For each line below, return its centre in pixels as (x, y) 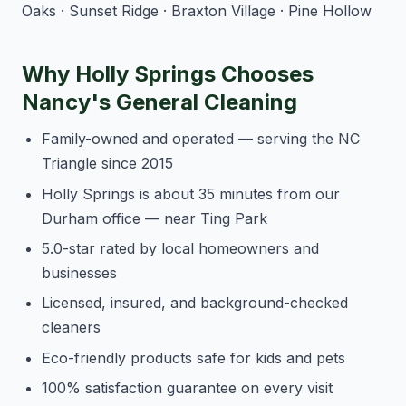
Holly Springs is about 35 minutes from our (191, 193)
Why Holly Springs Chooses (168, 74)
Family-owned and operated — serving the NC (201, 139)
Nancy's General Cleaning (159, 102)
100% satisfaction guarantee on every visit (188, 388)
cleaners (72, 328)
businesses (80, 272)
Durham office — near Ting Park (155, 218)
